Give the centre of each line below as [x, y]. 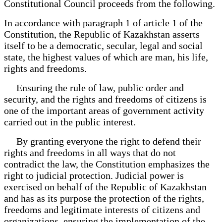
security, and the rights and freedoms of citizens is [105, 99]
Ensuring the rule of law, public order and [94, 87]
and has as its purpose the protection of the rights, [104, 198]
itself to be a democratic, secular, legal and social [103, 45]
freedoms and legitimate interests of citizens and [102, 209]
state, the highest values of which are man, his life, [106, 57]
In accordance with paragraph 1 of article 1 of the [103, 23]
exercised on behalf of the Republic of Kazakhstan [105, 187]
